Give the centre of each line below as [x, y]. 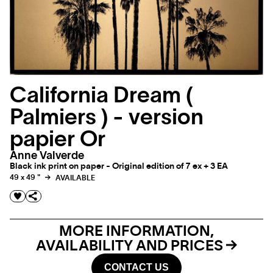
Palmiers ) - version [107, 118]
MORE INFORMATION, [136, 232]
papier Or [58, 140]
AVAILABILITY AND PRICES [131, 246]
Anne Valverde [47, 156]
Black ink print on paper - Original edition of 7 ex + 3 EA [119, 167]
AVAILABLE [74, 178]
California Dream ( [101, 96]
